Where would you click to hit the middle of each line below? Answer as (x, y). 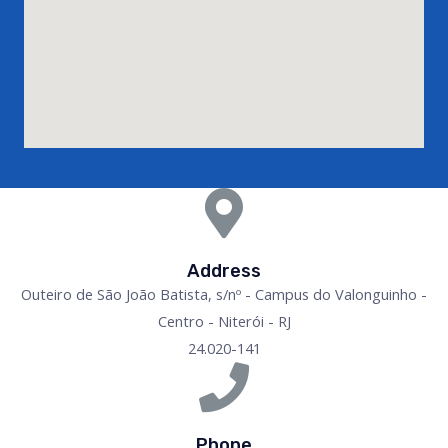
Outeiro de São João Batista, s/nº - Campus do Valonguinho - (224, 294)
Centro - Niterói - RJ (224, 321)
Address (224, 271)
